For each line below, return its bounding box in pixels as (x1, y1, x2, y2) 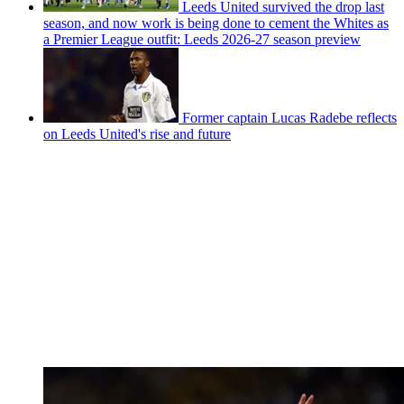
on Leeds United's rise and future (43, 125, 231, 142)
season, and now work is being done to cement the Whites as (43, 14, 389, 31)
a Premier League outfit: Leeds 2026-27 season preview (43, 31, 361, 47)
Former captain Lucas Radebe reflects (182, 109, 397, 125)
